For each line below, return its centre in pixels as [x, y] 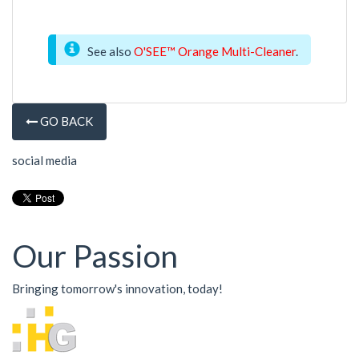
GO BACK [65, 121]
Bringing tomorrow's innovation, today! [117, 288]
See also [110, 51]
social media [44, 160]
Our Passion [95, 255]
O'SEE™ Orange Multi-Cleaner [214, 51]
